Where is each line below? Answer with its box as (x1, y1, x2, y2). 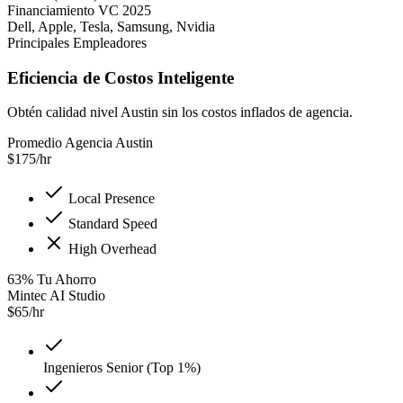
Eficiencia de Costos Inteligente (7, 67, 234, 87)
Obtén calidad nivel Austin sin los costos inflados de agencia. (7, 104, 353, 121)
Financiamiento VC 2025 (7, 3, 151, 18)
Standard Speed (65, 216, 157, 232)
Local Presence (65, 191, 155, 207)
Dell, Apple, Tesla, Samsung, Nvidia (7, 19, 215, 34)
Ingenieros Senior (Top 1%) (43, 360, 201, 376)
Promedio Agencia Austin (7, 135, 153, 151)
